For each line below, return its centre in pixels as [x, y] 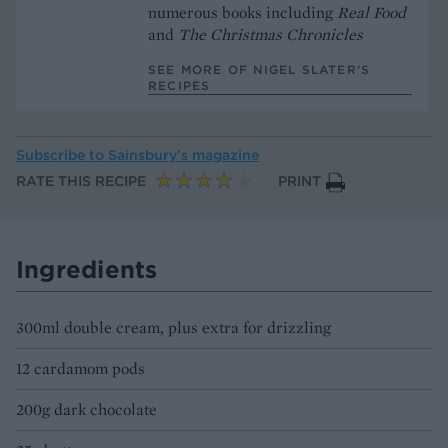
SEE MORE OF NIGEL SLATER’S [259, 69]
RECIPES [179, 85]
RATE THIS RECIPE [81, 181]
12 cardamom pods [80, 368]
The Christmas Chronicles [272, 34]
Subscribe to [62, 154]
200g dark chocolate [86, 409]
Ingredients [87, 268]
